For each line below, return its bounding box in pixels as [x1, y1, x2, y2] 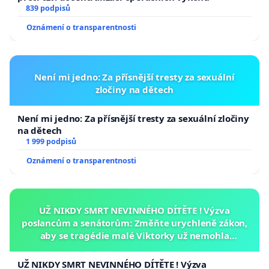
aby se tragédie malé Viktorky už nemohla [40, 229, 229, 242]
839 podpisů [25, 3, 70, 14]
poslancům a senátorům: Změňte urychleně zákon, [21, 217, 248, 229]
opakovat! [112, 242, 157, 255]
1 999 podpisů [25, 136, 76, 147]
